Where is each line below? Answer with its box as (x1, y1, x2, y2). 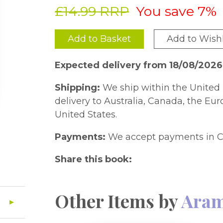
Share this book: (55, 154, 132, 165)
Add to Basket (68, 33, 131, 44)
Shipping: (55, 82, 101, 93)
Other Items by (55, 189, 182, 213)
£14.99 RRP (55, 3, 129, 19)
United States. (55, 109, 117, 120)
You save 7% (136, 3, 217, 19)
